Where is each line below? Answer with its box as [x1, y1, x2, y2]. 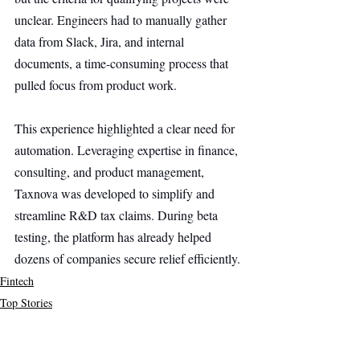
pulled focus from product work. [14, 76, 177, 93]
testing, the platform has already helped [14, 228, 215, 245]
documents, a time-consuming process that [14, 55, 231, 72]
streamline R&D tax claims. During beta [14, 207, 221, 223]
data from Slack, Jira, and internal [14, 33, 187, 50]
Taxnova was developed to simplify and [14, 185, 218, 202]
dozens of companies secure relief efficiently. [14, 250, 240, 267]
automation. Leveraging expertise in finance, [14, 141, 241, 158]
